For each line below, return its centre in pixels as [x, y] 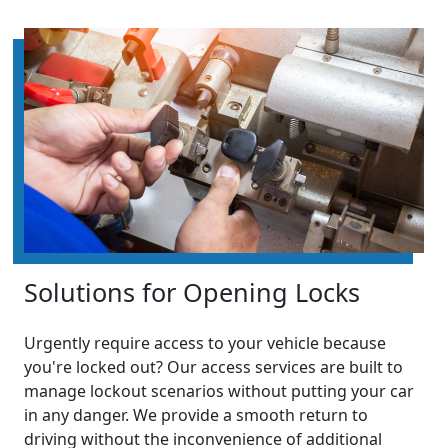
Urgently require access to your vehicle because [205, 343]
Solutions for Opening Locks [192, 292]
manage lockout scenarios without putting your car [219, 391]
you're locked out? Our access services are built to [213, 367]
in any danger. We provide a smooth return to [196, 415]
